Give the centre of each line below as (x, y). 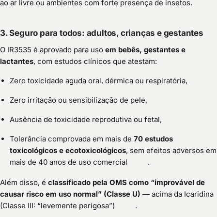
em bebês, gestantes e (145, 49)
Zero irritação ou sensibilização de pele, (78, 100)
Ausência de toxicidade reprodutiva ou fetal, (86, 119)
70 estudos (153, 139)
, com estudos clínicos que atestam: (95, 61)
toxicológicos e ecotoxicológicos (68, 150)
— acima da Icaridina (177, 194)
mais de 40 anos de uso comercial (69, 162)
